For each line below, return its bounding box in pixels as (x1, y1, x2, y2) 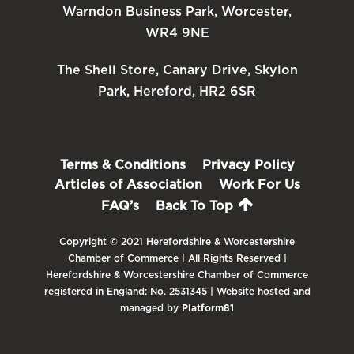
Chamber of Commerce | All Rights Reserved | (67, 252, 287, 264)
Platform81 (182, 302, 234, 314)
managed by (120, 302, 182, 314)
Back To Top (156, 198, 234, 213)
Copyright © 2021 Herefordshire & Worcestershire (59, 235, 295, 247)
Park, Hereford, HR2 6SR (98, 84, 256, 99)
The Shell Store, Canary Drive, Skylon (56, 62, 298, 77)
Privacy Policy (201, 157, 295, 172)
